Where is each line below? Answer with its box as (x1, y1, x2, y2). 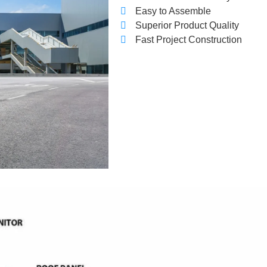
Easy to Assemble (135, 5, 211, 16)
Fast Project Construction (135, 34, 242, 45)
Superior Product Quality (135, 20, 239, 30)
